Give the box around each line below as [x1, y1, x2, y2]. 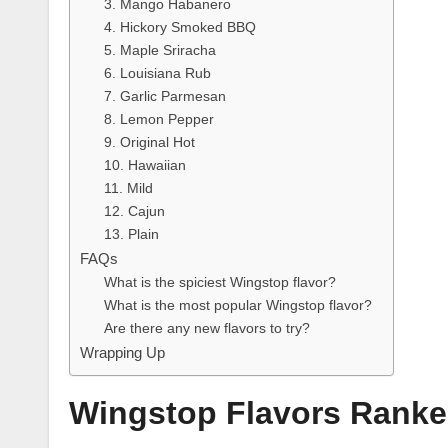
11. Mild [104, 181, 154, 197]
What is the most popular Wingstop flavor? [104, 298, 373, 314]
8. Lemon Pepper [104, 112, 215, 128]
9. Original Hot [104, 135, 196, 151]
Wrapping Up [80, 344, 165, 362]
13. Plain [104, 227, 160, 243]
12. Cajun [104, 204, 166, 220]
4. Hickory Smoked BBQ [104, 20, 257, 36]
